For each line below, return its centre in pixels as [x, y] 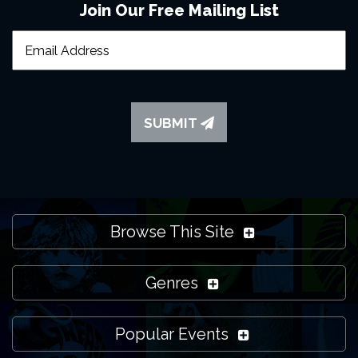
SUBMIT [172, 123]
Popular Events [172, 334]
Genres [172, 283]
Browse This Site [172, 232]
